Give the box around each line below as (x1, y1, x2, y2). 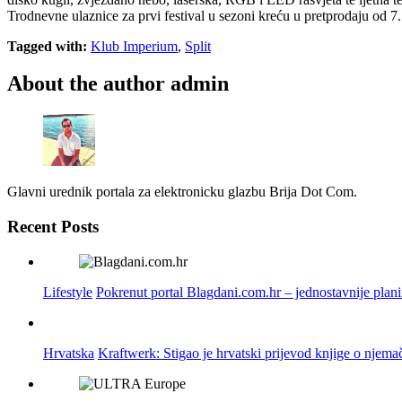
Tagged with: (7, 38, 87, 54)
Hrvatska (43, 345, 94, 361)
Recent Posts (7, 217, 99, 237)
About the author (7, 72, 165, 96)
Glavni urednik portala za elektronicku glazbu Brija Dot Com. (7, 184, 357, 200)
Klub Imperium (91, 38, 178, 54)
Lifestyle (43, 284, 92, 300)
